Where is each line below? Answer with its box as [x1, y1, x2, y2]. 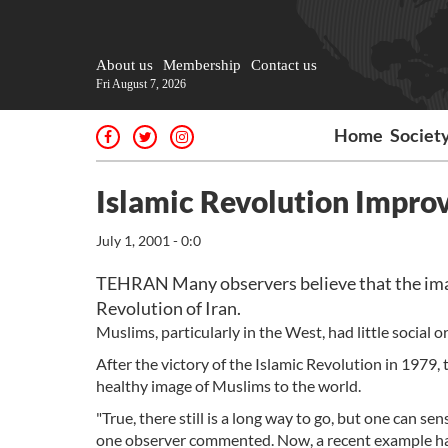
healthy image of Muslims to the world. [96, 376, 361, 395]
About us [96, 57, 153, 73]
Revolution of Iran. [96, 297, 241, 319]
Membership [163, 57, 241, 73]
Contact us [251, 57, 317, 73]
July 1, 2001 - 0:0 [96, 232, 201, 249]
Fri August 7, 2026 [96, 77, 186, 91]
